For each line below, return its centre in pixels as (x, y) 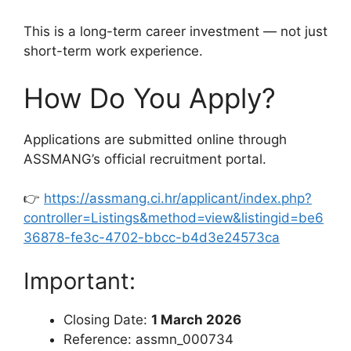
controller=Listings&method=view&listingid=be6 (174, 218)
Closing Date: (107, 319)
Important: (80, 280)
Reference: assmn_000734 (148, 339)
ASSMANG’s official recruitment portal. (145, 159)
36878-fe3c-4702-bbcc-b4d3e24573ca (152, 238)
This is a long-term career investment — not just (175, 32)
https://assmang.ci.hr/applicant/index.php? (178, 199)
